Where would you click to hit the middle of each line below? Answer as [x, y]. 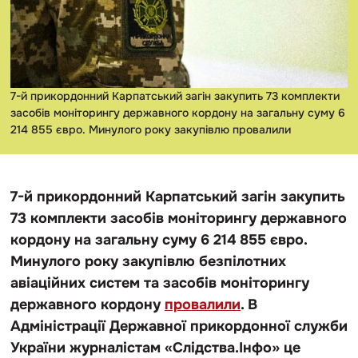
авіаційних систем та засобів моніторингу [160, 282]
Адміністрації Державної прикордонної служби [179, 326]
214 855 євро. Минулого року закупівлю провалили [151, 129]
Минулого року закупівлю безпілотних [148, 261]
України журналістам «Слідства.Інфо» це [155, 347]
